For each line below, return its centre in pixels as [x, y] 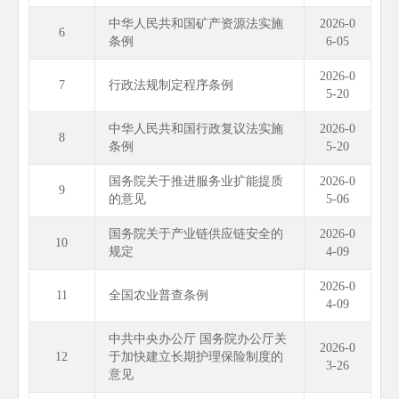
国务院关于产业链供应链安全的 [195, 234]
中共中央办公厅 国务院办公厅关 [197, 339]
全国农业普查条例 [158, 295]
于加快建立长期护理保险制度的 [195, 357]
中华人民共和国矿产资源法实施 [195, 24]
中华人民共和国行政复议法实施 [195, 129]
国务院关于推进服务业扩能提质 [195, 181]
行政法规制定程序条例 [171, 85]
